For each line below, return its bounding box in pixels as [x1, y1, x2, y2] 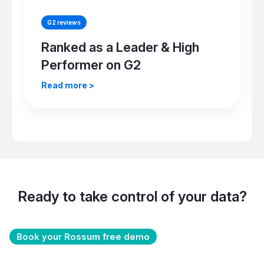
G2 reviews [47, 18, 81, 26]
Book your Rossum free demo [16, 230, 150, 242]
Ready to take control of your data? [17, 187, 247, 205]
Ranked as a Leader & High [41, 39, 199, 55]
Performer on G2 [41, 57, 141, 72]
